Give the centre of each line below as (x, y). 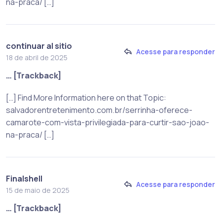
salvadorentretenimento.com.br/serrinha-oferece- (99, 110)
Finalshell (24, 178)
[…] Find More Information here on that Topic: (86, 97)
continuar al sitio (39, 46)
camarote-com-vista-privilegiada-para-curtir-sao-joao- (108, 122)
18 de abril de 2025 (37, 57)
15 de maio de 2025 (38, 190)
